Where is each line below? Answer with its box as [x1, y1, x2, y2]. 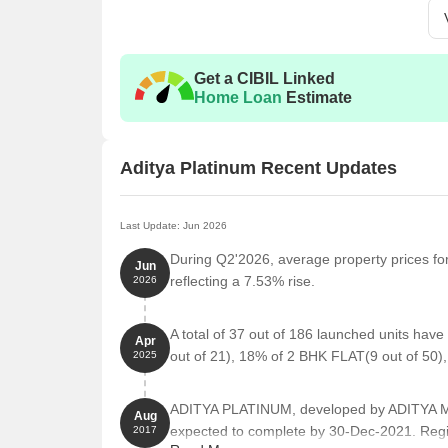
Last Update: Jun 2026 [120, 220, 227, 231]
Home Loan [194, 89, 282, 106]
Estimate [282, 89, 352, 106]
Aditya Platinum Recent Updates [120, 157, 397, 178]
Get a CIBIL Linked [194, 70, 335, 87]
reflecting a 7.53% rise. [170, 273, 315, 289]
